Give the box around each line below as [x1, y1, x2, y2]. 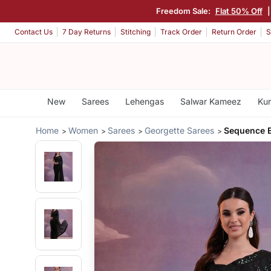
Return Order [212, 27, 256, 37]
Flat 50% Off [215, 5, 263, 16]
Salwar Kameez [180, 96, 241, 106]
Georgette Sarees [145, 125, 215, 135]
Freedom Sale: [155, 5, 212, 16]
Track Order [160, 27, 202, 37]
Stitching [120, 27, 151, 37]
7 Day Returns [62, 27, 111, 37]
